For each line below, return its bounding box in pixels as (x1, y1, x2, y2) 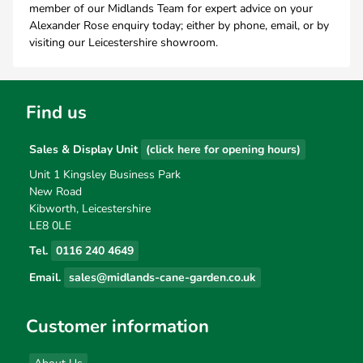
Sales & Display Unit (29, 142, 141, 157)
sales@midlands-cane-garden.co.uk (69, 270, 256, 285)
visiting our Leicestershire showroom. (29, 35, 218, 50)
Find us (26, 100, 87, 125)
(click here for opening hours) (146, 142, 301, 157)
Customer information (26, 314, 209, 339)
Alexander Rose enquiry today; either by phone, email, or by (29, 18, 329, 33)
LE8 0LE (29, 218, 71, 233)
